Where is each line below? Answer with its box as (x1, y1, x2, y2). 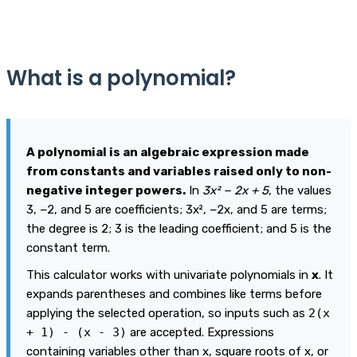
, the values (269, 182, 331, 198)
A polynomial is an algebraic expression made (26, 144, 309, 159)
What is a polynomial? (6, 63, 236, 92)
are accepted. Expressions (127, 324, 274, 339)
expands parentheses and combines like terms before (26, 286, 322, 301)
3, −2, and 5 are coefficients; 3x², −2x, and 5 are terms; (26, 202, 327, 217)
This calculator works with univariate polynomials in (26, 267, 312, 282)
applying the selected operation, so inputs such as (26, 305, 308, 320)
